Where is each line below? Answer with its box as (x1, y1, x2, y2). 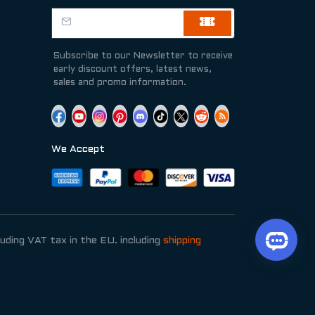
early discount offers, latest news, (53, 65, 212, 75)
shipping (163, 236, 201, 245)
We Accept (51, 145, 105, 155)
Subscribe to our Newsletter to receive (53, 52, 233, 61)
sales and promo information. (53, 79, 186, 88)
